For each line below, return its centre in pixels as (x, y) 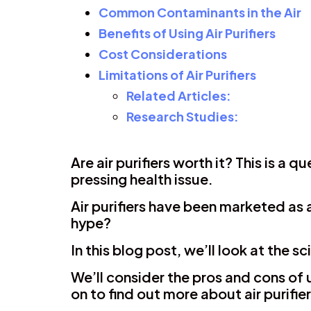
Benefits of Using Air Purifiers (187, 33)
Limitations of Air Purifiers (177, 74)
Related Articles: (180, 95)
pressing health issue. (142, 178)
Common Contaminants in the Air (200, 12)
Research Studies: (183, 116)
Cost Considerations (163, 53)
